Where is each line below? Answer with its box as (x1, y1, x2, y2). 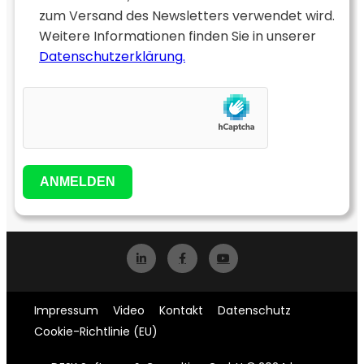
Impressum (34, 301, 98, 318)
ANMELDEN (40, 174, 115, 188)
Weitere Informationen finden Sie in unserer (39, 26, 316, 45)
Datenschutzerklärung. (39, 46, 185, 66)
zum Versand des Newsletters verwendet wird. (39, 6, 335, 25)
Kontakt (159, 301, 203, 318)
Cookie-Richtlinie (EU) (34, 323, 158, 340)
